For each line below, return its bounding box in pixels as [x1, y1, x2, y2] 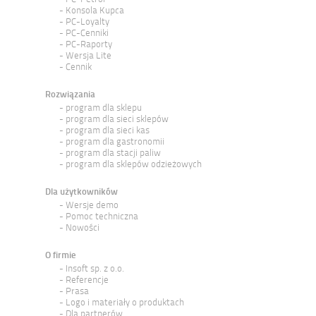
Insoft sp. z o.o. [66, 263, 124, 274]
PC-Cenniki [66, 28, 109, 38]
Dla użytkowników [45, 186, 118, 197]
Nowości [66, 222, 99, 233]
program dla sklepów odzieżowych [66, 159, 202, 169]
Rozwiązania [45, 89, 95, 99]
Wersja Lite [66, 50, 111, 61]
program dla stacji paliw [66, 147, 161, 158]
